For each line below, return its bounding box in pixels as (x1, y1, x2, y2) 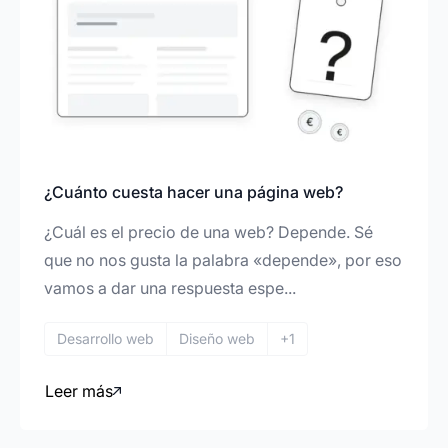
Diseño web (179, 330, 255, 348)
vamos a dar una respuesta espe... (44, 278, 296, 299)
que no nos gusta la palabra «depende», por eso (44, 250, 402, 271)
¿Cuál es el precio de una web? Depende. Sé (44, 222, 373, 243)
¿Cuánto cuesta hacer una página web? (44, 182, 343, 203)
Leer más (45, 381, 113, 402)
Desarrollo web (57, 330, 154, 348)
